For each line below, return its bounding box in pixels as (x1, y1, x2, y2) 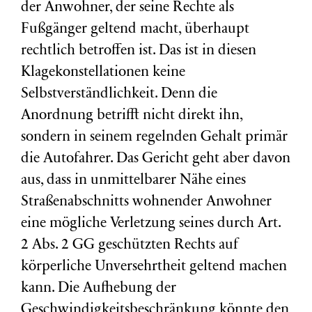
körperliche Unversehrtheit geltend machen (21, 260, 287, 274)
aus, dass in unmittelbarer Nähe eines (21, 173, 246, 188)
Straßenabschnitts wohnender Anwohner (21, 195, 272, 210)
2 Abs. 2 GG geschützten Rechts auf (21, 238, 238, 253)
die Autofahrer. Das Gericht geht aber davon (21, 152, 290, 166)
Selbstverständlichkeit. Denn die (21, 87, 217, 102)
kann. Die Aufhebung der (21, 281, 176, 296)
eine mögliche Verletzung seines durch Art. (21, 217, 281, 231)
